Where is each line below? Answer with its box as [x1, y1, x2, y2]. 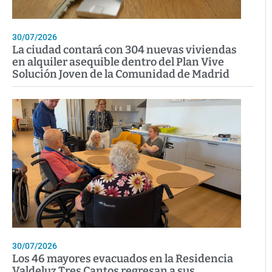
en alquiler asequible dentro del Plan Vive [12, 55, 224, 69]
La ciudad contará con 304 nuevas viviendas [12, 42, 237, 56]
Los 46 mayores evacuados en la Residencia [12, 251, 233, 265]
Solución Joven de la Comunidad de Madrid [12, 67, 229, 81]
